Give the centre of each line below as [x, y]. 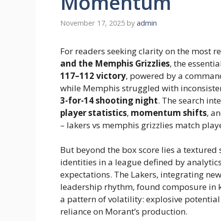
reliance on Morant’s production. [124, 212]
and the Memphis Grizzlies [115, 63]
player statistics [93, 112]
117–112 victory [93, 75]
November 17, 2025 [92, 23]
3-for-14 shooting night [109, 100]
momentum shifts [169, 112]
